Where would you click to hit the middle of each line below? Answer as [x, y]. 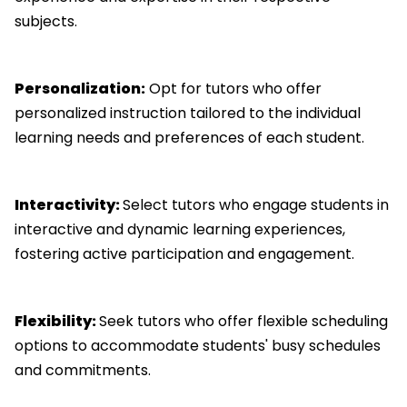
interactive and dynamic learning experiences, [180, 229]
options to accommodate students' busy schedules [198, 345]
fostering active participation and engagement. [184, 253]
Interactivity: [69, 204]
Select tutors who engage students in [256, 204]
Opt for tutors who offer [233, 88]
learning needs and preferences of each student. [189, 137]
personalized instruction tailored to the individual [188, 113]
